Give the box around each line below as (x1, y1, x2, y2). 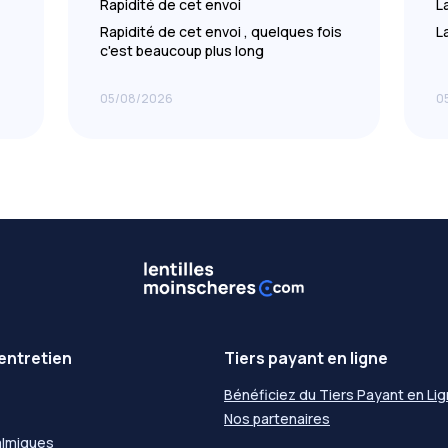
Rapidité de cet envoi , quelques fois (100, 22, 342, 41)
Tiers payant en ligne (224, 347, 388, 369)
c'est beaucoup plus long (100, 41, 264, 60)
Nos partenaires (224, 409, 330, 428)
